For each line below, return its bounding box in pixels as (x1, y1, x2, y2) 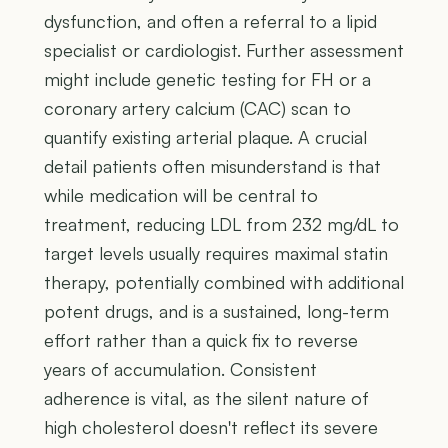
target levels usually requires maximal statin (44, 242, 388, 265)
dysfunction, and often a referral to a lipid (44, 10, 377, 33)
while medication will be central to (44, 184, 318, 207)
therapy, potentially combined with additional (44, 271, 404, 294)
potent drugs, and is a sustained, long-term (44, 300, 389, 323)
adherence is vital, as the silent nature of (44, 387, 369, 410)
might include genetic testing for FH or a (44, 68, 371, 91)
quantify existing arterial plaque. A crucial (44, 126, 367, 149)
